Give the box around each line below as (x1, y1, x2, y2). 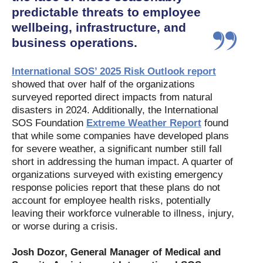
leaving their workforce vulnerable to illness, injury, (12, 208, 234, 219)
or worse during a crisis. (12, 221, 118, 232)
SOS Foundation (12, 117, 86, 129)
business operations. (12, 36, 137, 49)
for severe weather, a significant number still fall (12, 143, 222, 154)
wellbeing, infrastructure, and (12, 21, 186, 34)
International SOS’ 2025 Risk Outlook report (12, 66, 216, 77)
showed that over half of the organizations (12, 79, 195, 90)
